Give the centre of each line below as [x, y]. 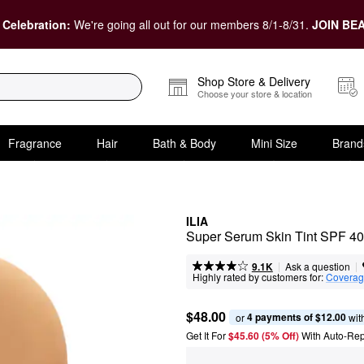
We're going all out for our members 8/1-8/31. [193, 24]
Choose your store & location [255, 93]
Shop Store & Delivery [254, 81]
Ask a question [317, 266]
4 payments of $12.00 [297, 316]
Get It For [206, 335]
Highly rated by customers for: [258, 277]
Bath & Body [184, 143]
